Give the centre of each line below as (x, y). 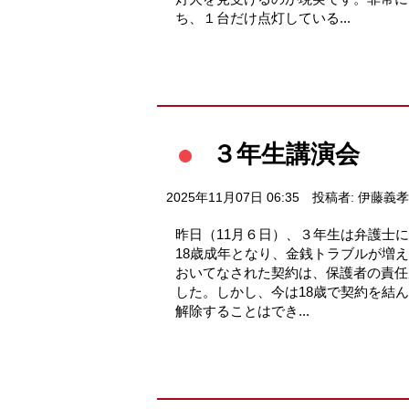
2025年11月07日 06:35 (233, 197)
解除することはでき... (242, 310)
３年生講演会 (286, 153)
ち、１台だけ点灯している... (263, 17)
